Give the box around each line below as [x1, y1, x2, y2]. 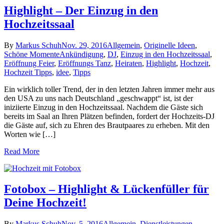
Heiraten [115, 58, 142, 67]
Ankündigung [59, 49, 103, 58]
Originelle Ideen [144, 40, 195, 49]
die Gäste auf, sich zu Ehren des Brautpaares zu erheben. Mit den [4, 120, 209, 129]
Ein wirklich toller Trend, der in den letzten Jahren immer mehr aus [4, 84, 214, 93]
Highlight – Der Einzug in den [4, 3, 158, 17]
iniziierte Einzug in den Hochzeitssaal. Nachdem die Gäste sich [4, 102, 203, 111]
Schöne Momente [4, 49, 59, 58]
